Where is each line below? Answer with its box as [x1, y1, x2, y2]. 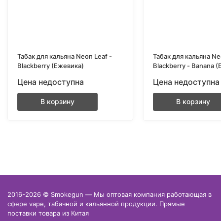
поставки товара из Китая [7, 209, 89, 217]
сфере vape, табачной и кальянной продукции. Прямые [7, 200, 185, 208]
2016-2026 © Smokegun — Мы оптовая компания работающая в [7, 190, 212, 198]
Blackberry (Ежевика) [17, 62, 84, 70]
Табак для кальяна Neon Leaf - [17, 52, 112, 60]
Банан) [153, 71, 175, 79]
